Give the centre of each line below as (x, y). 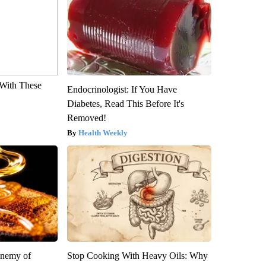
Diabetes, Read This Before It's (125, 103)
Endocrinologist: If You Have (122, 89)
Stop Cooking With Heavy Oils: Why (137, 255)
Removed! (86, 118)
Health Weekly (103, 132)
